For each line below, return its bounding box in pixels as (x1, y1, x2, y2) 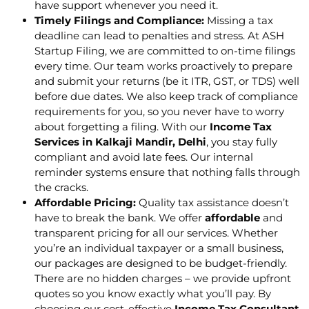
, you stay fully (206, 135, 277, 149)
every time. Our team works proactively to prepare (34, 59, 292, 73)
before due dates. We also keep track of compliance (34, 90, 298, 103)
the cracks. (34, 181, 88, 195)
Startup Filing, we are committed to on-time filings (34, 44, 295, 58)
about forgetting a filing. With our (34, 120, 210, 134)
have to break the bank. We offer (34, 211, 205, 225)
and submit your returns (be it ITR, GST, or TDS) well (34, 74, 299, 88)
